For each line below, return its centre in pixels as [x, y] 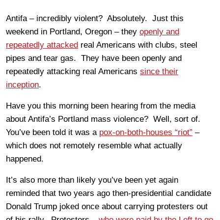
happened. [25, 159]
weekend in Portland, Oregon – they [73, 31]
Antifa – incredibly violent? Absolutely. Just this [95, 18]
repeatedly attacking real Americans [73, 71]
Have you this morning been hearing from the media [101, 106]
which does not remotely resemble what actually [94, 145]
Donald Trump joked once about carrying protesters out [107, 206]
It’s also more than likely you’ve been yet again [92, 180]
